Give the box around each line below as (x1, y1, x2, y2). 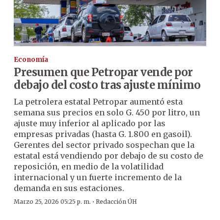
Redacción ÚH (96, 197, 137, 205)
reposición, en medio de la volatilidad (14, 161, 164, 171)
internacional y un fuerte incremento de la (14, 172, 182, 182)
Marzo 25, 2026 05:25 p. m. (14, 197, 91, 205)
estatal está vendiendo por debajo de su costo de (14, 150, 203, 161)
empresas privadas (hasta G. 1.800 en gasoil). (14, 129, 192, 139)
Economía (14, 55, 48, 64)
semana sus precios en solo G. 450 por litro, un (14, 107, 200, 117)
